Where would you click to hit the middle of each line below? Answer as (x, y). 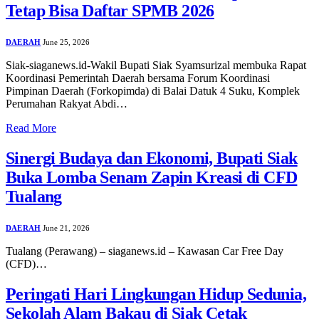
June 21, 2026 (67, 228)
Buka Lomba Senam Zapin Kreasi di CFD (152, 178)
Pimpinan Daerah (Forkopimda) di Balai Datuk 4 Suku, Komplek (153, 91)
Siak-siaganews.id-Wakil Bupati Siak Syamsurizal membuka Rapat (156, 66)
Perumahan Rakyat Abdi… (67, 104)
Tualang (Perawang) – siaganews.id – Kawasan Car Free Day (145, 251)
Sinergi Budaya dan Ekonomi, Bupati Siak (152, 158)
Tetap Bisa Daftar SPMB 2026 (110, 11)
